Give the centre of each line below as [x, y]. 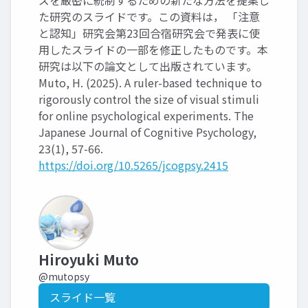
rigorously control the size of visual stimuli [149, 99]
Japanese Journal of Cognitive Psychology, [147, 132]
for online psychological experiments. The [146, 115]
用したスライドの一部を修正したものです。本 [153, 49]
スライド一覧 [82, 297]
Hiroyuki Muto [89, 260]
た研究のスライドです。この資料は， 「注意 [149, 16]
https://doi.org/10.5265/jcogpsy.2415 [133, 165]
